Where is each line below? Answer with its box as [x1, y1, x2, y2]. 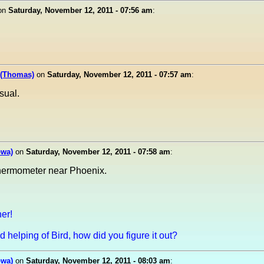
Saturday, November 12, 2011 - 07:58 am [25, 147, 170, 156]
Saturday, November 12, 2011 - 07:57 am [47, 70, 192, 79]
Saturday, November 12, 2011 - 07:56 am [8, 6, 153, 15]
